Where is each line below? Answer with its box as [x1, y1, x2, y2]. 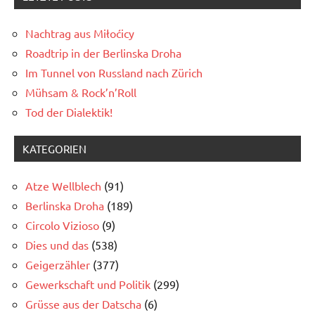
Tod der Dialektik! [25, 104, 112, 119]
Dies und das [25, 237, 89, 252]
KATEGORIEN [22, 141, 86, 155]
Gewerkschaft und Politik [25, 276, 150, 291]
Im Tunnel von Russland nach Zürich [25, 65, 202, 79]
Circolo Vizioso [25, 217, 99, 232]
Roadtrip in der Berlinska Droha [25, 45, 181, 60]
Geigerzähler [25, 257, 90, 271]
